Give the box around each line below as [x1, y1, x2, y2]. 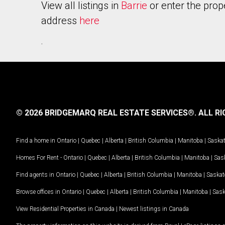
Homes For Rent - [16, 154, 63, 161]
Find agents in [16, 171, 56, 178]
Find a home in [16, 137, 55, 144]
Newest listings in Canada [119, 205, 189, 212]
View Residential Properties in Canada [16, 205, 115, 212]
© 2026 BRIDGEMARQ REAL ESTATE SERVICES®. [16, 108, 196, 118]
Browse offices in [16, 188, 62, 195]
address [41, 15, 79, 27]
